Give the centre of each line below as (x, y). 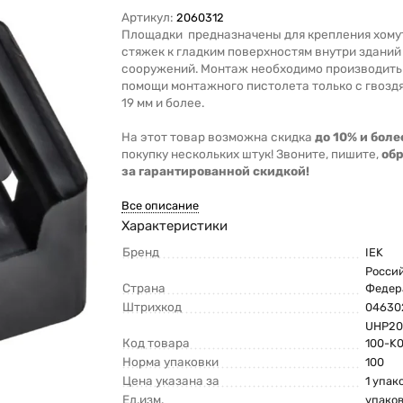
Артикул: (148, 18)
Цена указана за (171, 381)
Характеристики (175, 226)
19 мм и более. (163, 103)
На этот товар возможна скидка (219, 137)
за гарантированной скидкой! (216, 171)
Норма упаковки (171, 362)
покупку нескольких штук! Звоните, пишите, (252, 154)
